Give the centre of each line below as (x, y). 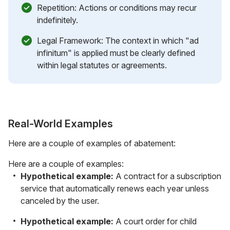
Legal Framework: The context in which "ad (118, 40)
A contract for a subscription (167, 176)
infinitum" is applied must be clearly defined (116, 53)
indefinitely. (57, 20)
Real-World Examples (61, 123)
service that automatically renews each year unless (115, 188)
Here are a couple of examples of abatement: (92, 143)
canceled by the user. (60, 200)
